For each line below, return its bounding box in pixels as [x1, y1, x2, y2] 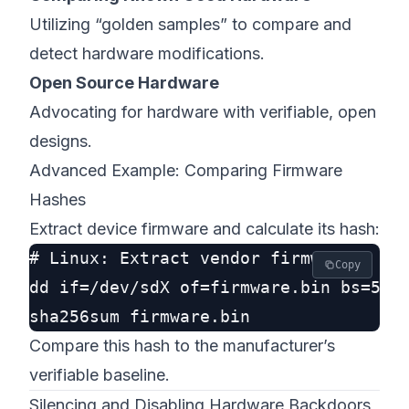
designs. [29, 131, 92, 151]
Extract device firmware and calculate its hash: [29, 219, 380, 238]
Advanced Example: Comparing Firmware [29, 161, 342, 180]
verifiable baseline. [29, 365, 170, 384]
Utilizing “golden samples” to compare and [29, 15, 351, 34]
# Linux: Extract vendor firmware [29, 248, 351, 267]
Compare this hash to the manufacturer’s [29, 336, 335, 355]
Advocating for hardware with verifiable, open [29, 102, 376, 121]
